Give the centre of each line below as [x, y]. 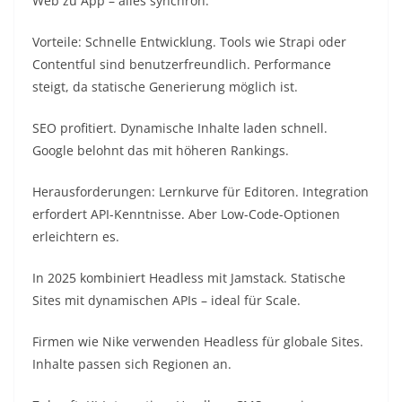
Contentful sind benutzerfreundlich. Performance [182, 65]
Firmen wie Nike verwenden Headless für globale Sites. [198, 342]
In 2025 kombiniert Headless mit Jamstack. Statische [189, 278]
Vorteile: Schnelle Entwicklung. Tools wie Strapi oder [189, 42]
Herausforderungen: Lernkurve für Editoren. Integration [201, 192]
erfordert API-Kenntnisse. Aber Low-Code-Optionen [186, 214]
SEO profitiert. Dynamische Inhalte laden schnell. [180, 128]
